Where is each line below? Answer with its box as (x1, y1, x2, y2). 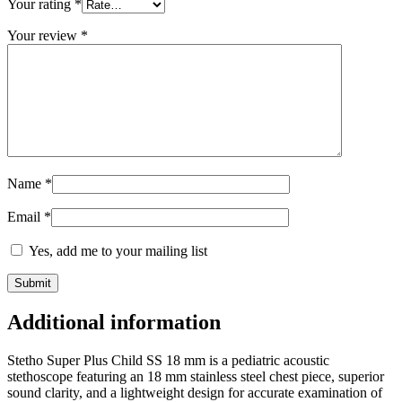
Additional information (7, 310, 221, 335)
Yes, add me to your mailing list (25, 243, 207, 259)
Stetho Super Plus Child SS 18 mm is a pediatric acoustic (7, 353, 329, 369)
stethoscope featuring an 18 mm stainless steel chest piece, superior (7, 369, 384, 385)
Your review (7, 28, 81, 44)
